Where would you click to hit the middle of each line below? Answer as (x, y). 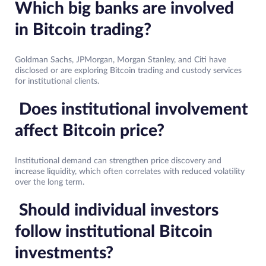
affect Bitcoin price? (90, 131)
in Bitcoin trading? (83, 30)
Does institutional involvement (132, 110)
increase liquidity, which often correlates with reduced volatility (130, 172)
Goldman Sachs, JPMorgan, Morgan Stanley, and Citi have (121, 60)
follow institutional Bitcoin (114, 232)
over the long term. (50, 183)
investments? (64, 253)
